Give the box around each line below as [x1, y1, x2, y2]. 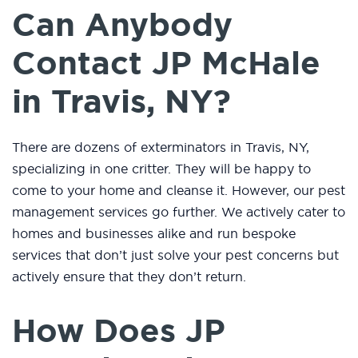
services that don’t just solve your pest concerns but [12, 247, 339, 264]
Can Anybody [12, 3, 233, 47]
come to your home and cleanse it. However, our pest [12, 182, 345, 199]
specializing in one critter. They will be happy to [12, 161, 311, 177]
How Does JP [12, 309, 225, 353]
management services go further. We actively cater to [12, 204, 345, 221]
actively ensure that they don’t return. [12, 268, 246, 285]
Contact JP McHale [12, 42, 320, 86]
